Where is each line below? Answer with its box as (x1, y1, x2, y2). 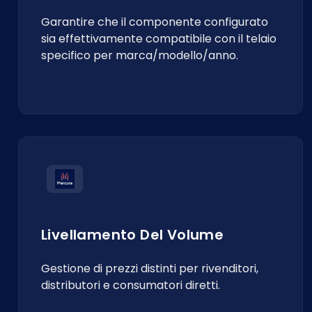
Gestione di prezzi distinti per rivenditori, (41, 260, 258, 276)
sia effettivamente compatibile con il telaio (41, 31, 276, 47)
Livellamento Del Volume (41, 225, 224, 244)
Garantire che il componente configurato (41, 14, 268, 30)
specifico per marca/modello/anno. (41, 47, 238, 63)
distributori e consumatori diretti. (41, 277, 220, 293)
